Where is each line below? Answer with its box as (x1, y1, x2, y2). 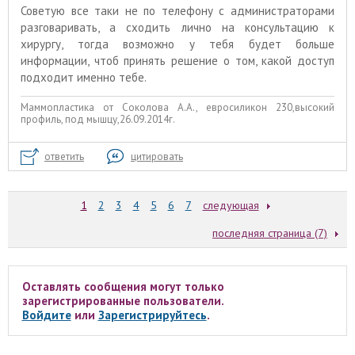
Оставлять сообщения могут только (21, 278, 224, 294)
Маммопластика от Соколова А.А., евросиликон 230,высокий (21, 101, 334, 115)
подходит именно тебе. (21, 69, 147, 85)
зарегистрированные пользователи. (21, 292, 224, 308)
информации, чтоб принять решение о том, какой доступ (21, 52, 334, 68)
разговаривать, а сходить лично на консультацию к (21, 19, 334, 35)
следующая (202, 197, 259, 212)
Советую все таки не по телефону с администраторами (21, 2, 334, 18)
